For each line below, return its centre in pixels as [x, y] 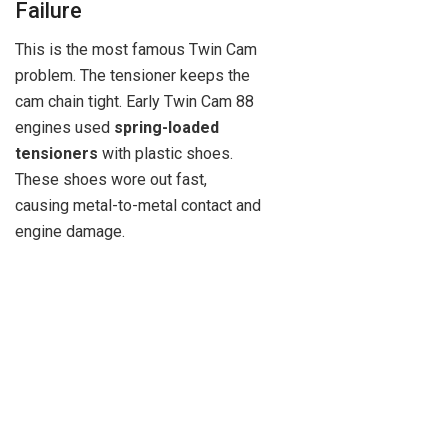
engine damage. [70, 232]
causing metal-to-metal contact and [138, 206]
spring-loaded [166, 128]
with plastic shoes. [165, 154]
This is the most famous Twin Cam [136, 50]
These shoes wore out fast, [111, 180]
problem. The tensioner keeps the [132, 76]
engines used [64, 128]
